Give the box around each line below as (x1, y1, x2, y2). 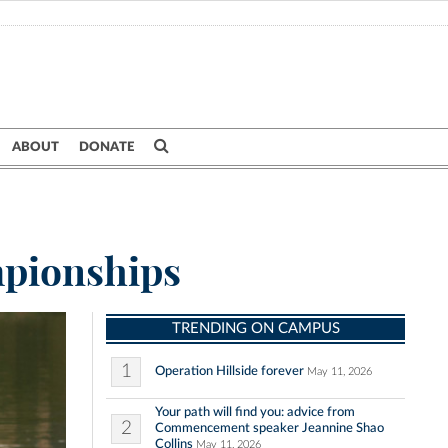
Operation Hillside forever (155, 364, 304, 379)
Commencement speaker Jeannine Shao (155, 421, 384, 436)
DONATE (79, 140, 134, 154)
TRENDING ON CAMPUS (171, 321, 340, 337)
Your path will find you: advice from (155, 405, 355, 420)
